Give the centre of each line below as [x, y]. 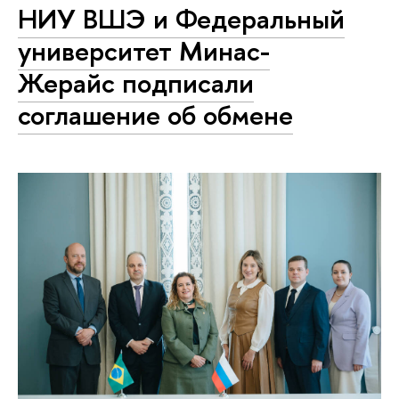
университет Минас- [144, 51]
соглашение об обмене [155, 115]
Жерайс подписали [136, 83]
